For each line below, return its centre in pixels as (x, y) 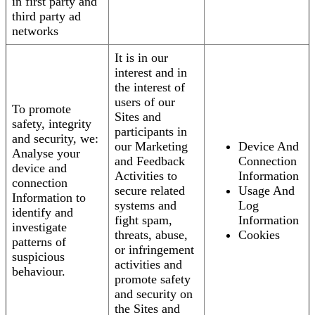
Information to (49, 198)
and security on (154, 294)
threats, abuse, (151, 235)
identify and (43, 213)
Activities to (146, 176)
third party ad (46, 17)
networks (35, 31)
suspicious (38, 257)
